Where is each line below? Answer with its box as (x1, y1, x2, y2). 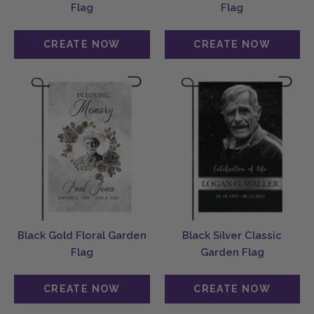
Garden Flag (200, 246, 264, 259)
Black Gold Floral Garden (17, 229, 146, 242)
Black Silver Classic (182, 229, 282, 242)
